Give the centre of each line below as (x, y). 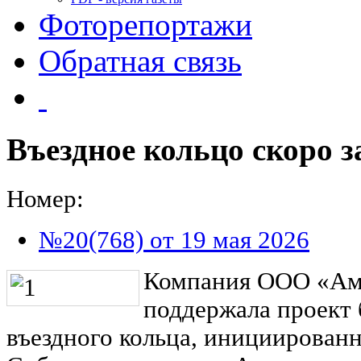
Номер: (45, 199)
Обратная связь (140, 61)
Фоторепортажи (145, 25)
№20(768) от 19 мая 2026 (174, 240)
